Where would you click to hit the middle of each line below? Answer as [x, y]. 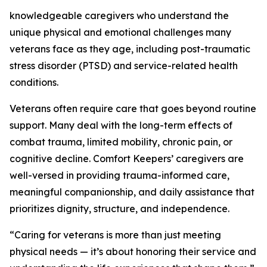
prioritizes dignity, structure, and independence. [119, 209]
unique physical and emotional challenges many [120, 32]
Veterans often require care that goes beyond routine [133, 108]
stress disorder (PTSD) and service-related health [124, 66]
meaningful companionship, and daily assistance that [132, 192]
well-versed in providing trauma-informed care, [119, 175]
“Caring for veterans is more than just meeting [115, 235]
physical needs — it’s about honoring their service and [133, 252]
